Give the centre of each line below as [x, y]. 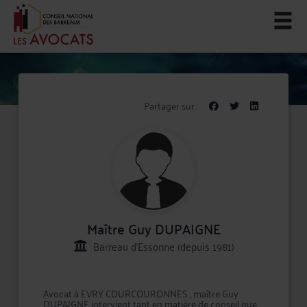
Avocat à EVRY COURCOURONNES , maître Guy [141, 293]
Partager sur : [171, 105]
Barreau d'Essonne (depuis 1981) [162, 246]
